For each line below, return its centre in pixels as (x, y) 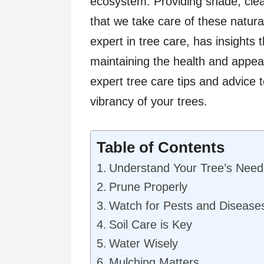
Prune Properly (148, 187)
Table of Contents (161, 147)
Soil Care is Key (151, 224)
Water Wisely (143, 243)
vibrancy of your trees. (149, 101)
